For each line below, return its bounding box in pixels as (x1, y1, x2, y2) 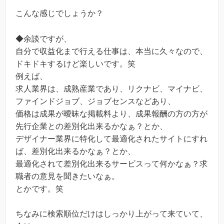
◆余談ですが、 (15, 34, 71, 43)
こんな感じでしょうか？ (15, 8, 103, 17)
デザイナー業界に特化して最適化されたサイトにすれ (15, 134, 207, 143)
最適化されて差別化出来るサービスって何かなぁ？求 (15, 159, 207, 168)
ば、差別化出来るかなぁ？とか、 (15, 146, 135, 155)
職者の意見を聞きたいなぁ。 (15, 171, 119, 180)
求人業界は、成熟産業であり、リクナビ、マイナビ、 (15, 84, 207, 93)
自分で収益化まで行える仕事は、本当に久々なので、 (15, 46, 207, 55)
